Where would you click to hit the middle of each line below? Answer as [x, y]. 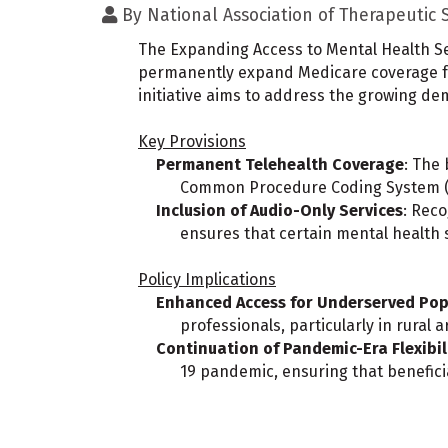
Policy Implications [207, 280]
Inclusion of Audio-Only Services [279, 211]
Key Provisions [192, 142]
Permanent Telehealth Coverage [280, 165]
